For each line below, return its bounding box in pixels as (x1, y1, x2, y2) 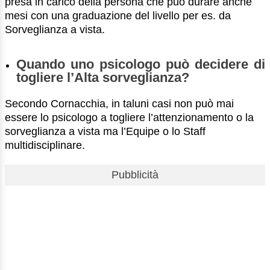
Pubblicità (111, 169, 159, 181)
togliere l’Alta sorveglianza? (16, 70, 190, 86)
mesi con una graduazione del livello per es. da (5, 10, 231, 22)
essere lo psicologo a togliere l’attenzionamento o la (5, 111, 254, 124)
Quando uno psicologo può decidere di (16, 57, 265, 72)
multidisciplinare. (5, 139, 85, 152)
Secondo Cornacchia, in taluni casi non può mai (5, 98, 234, 110)
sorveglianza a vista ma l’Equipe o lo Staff (5, 125, 206, 138)
